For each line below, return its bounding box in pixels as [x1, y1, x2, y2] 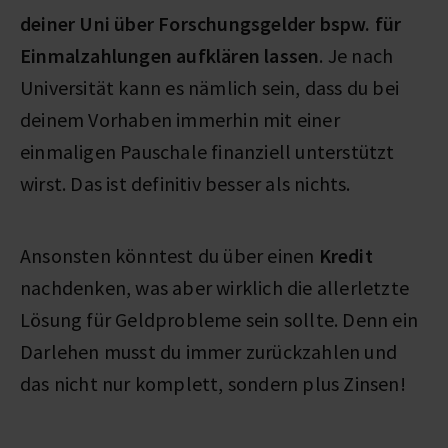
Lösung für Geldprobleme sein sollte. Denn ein [20, 306, 419, 332]
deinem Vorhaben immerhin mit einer [20, 106, 340, 132]
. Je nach [319, 42, 394, 68]
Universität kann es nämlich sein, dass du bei [20, 74, 400, 100]
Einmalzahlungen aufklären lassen [20, 42, 320, 68]
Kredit [318, 242, 373, 268]
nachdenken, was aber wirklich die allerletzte [20, 274, 410, 300]
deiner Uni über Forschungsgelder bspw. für [20, 10, 402, 36]
